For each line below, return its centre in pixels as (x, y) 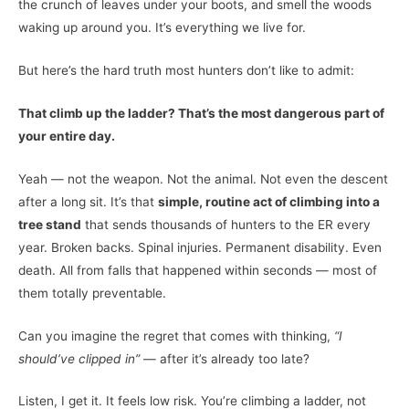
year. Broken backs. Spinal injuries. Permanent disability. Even (200, 247)
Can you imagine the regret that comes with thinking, (176, 336)
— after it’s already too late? (225, 358)
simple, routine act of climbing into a (269, 201)
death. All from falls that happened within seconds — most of (198, 270)
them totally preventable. (92, 293)
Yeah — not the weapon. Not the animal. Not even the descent (203, 178)
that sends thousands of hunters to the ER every (226, 224)
